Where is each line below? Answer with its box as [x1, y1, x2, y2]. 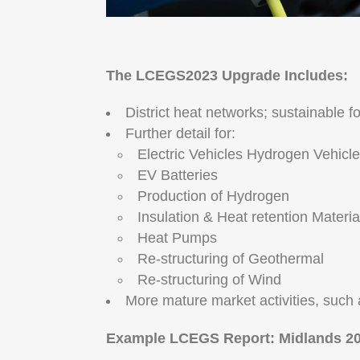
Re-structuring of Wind [137, 271, 281, 288]
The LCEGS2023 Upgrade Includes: [106, 67, 348, 84]
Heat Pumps [137, 229, 217, 246]
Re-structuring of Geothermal [137, 250, 324, 267]
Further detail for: [125, 125, 235, 141]
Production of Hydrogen [137, 187, 289, 204]
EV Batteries [137, 166, 218, 183]
